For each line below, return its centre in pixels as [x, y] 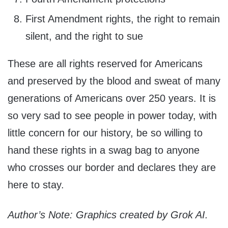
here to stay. [36, 185]
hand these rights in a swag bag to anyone [104, 150]
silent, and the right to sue [84, 36]
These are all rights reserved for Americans [105, 64]
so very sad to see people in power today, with [112, 116]
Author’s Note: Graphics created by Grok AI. [108, 215]
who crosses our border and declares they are [112, 168]
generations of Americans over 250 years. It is [112, 98]
